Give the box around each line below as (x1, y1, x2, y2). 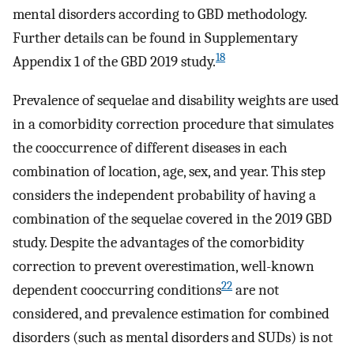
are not (232, 281, 279, 299)
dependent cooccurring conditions (13, 281, 221, 299)
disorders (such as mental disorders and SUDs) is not (13, 328, 333, 346)
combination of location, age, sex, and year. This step (13, 162, 326, 180)
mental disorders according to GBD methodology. (13, 6, 307, 24)
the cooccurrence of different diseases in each (13, 138, 288, 156)
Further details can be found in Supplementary (13, 29, 298, 47)
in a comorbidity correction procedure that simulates (13, 115, 333, 133)
